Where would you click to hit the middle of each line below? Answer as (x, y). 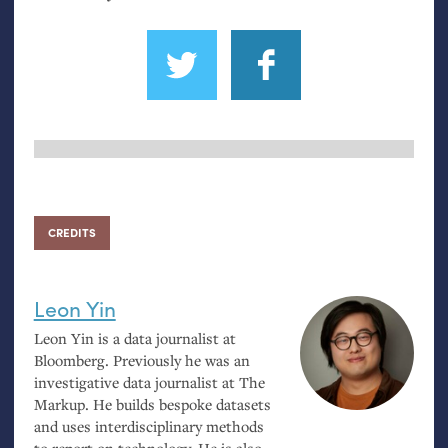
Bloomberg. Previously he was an (141, 360)
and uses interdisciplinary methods (148, 426)
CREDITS (71, 233)
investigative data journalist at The (149, 382)
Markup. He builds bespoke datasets (152, 404)
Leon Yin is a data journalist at (134, 338)
